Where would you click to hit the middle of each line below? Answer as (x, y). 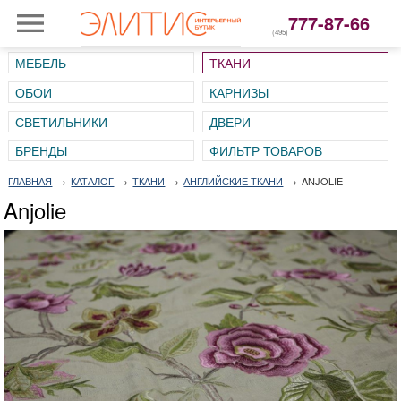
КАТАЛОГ (93, 181)
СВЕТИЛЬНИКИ (61, 121)
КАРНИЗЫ (239, 92)
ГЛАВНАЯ (30, 181)
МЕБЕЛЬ (40, 63)
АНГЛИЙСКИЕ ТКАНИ (234, 181)
